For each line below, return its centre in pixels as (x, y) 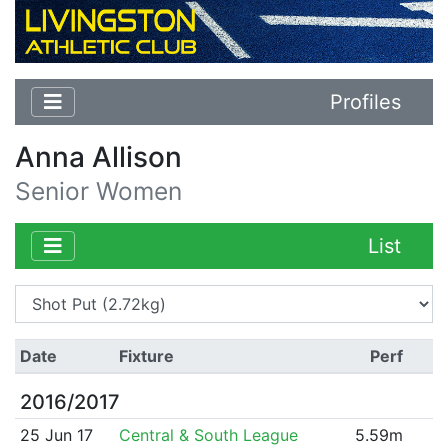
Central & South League (208, 434)
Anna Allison (98, 156)
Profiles (365, 101)
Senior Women (98, 190)
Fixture (146, 355)
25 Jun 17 (56, 434)
